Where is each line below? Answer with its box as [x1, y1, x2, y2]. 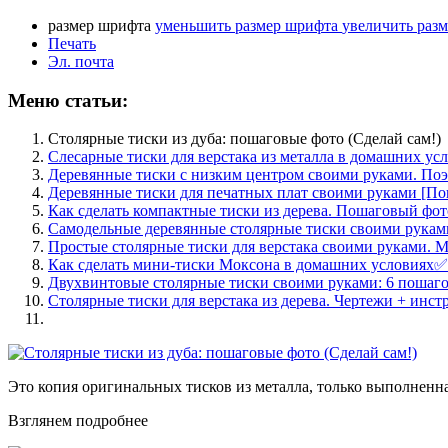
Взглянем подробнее [8, 412, 148, 430]
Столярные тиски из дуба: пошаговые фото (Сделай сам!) [48, 130, 441, 148]
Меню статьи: [8, 89, 128, 111]
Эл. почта [48, 52, 114, 70]
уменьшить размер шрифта [155, 16, 338, 34]
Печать [48, 34, 96, 52]
